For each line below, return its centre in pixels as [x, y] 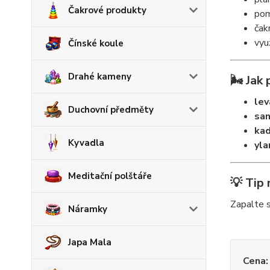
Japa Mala [90, 242]
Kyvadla [86, 143]
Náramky [88, 209]
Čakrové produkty [107, 10]
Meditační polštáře [110, 176]
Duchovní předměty [111, 110]
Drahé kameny [100, 77]
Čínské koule [96, 43]
